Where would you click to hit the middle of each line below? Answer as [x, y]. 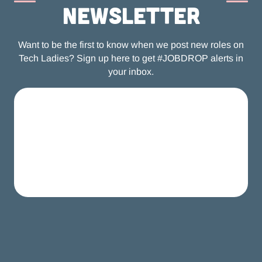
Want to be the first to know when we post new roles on [131, 45]
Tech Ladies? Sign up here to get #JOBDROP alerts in [131, 58]
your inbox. [131, 72]
